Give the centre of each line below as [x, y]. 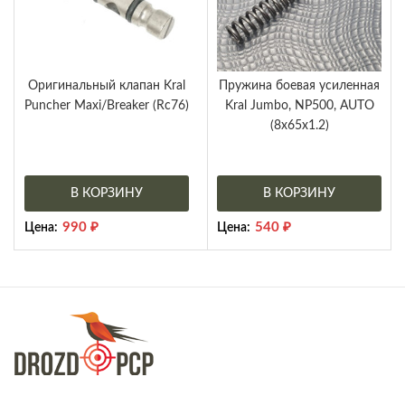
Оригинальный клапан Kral [107, 86]
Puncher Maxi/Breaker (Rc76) [107, 106]
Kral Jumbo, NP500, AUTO [299, 106]
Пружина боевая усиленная [299, 86]
